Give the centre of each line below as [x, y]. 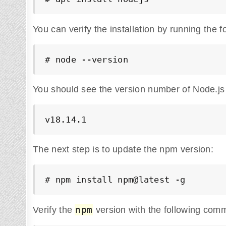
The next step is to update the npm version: [123, 150]
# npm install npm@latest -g [115, 180]
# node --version [87, 59]
